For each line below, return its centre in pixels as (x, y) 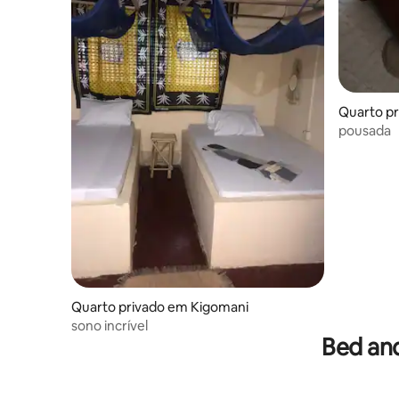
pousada (365, 130)
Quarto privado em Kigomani (160, 306)
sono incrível (110, 325)
